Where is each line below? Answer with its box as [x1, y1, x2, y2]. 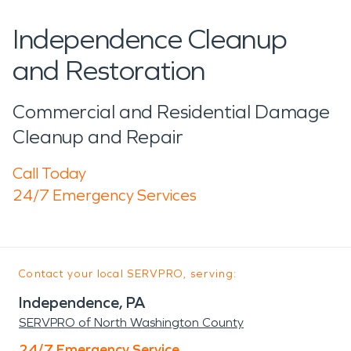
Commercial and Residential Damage [13, 100, 331, 123]
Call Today [13, 163, 86, 183]
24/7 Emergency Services [13, 185, 197, 204]
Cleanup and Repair [13, 125, 183, 148]
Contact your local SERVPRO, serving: [19, 266, 237, 280]
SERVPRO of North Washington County [19, 314, 244, 330]
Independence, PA [19, 292, 146, 312]
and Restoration [13, 53, 206, 88]
